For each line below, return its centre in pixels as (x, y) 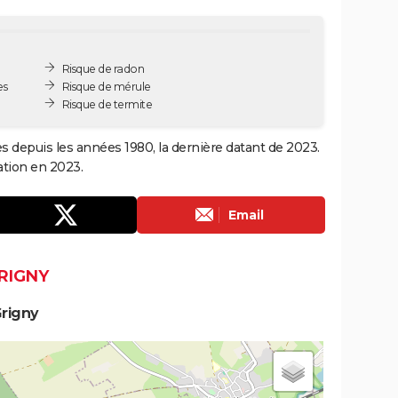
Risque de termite (107, 104)
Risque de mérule (106, 86)
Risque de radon (103, 68)
